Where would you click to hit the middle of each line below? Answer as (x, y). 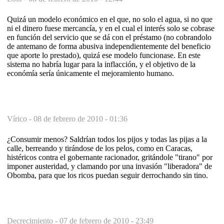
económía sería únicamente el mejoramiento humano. (90, 73)
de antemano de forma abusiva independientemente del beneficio (109, 46)
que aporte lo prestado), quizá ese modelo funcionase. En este (104, 55)
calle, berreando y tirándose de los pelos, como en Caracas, (100, 148)
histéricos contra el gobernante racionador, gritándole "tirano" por (110, 157)
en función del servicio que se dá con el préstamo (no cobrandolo (109, 37)
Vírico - (20, 118)
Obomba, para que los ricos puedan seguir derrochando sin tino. (107, 175)
